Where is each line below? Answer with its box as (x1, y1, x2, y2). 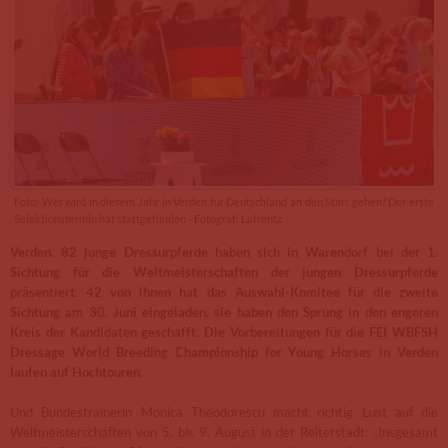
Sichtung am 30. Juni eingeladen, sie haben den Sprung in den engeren (10, 304, 438, 320)
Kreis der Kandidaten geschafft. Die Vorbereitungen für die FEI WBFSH (10, 324, 438, 340)
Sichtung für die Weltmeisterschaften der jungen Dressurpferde (10, 264, 438, 280)
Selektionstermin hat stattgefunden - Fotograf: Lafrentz (14, 212, 282, 225)
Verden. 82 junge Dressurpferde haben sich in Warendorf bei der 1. (10, 244, 438, 260)
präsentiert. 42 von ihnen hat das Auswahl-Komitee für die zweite (10, 284, 438, 300)
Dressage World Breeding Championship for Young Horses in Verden (10, 344, 438, 360)
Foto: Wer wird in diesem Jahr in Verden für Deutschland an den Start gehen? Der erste (14, 195, 434, 208)
